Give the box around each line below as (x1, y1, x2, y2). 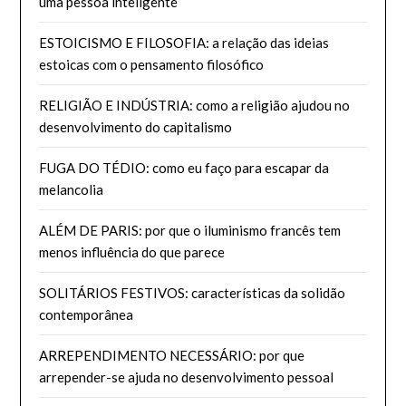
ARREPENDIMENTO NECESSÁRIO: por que (39, 346, 305, 363)
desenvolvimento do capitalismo (39, 118, 233, 135)
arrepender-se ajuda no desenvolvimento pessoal (39, 368, 334, 385)
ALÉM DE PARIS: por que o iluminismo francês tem (39, 221, 342, 238)
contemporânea (39, 305, 134, 323)
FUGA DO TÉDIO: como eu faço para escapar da (39, 159, 330, 176)
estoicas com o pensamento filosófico (39, 55, 265, 72)
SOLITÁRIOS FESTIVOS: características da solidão (39, 284, 346, 301)
